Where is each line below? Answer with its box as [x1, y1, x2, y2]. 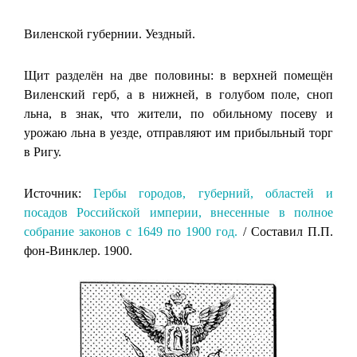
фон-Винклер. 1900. [24, 243, 132, 257]
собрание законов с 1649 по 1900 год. [24, 224, 238, 238]
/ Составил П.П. [237, 224, 334, 238]
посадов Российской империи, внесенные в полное [24, 205, 333, 219]
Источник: [24, 186, 94, 200]
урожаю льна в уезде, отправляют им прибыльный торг [24, 125, 333, 139]
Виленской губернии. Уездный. [24, 26, 195, 41]
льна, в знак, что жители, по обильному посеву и [24, 106, 333, 120]
